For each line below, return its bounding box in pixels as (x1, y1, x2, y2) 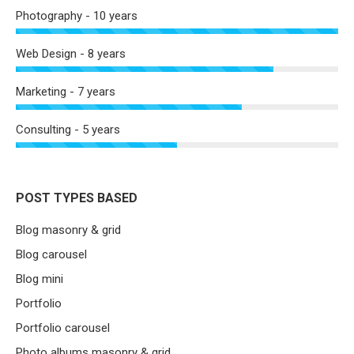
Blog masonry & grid (16, 223, 121, 238)
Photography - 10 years (16, 9, 137, 24)
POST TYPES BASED (16, 190, 137, 206)
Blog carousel (16, 247, 87, 262)
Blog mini (16, 272, 63, 287)
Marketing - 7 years (16, 85, 115, 100)
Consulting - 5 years (16, 122, 120, 137)
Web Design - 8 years (16, 47, 126, 62)
